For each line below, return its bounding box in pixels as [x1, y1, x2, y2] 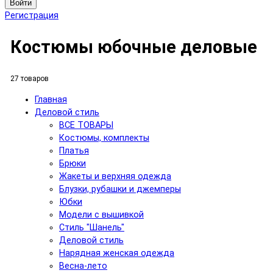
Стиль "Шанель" [59, 222, 124, 233]
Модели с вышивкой [59, 210, 144, 221]
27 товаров [10, 74, 49, 83]
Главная [35, 94, 67, 105]
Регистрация [5, 10, 58, 21]
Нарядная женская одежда [59, 248, 174, 259]
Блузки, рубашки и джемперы [59, 184, 181, 195]
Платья [59, 146, 89, 157]
